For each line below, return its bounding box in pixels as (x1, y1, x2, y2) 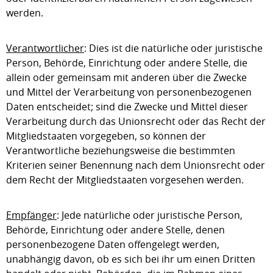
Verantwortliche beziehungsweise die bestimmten (6, 144, 235, 157)
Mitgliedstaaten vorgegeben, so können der (6, 129, 206, 143)
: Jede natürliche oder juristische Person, (57, 208, 243, 222)
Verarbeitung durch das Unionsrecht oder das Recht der (6, 115, 266, 128)
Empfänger (6, 208, 57, 222)
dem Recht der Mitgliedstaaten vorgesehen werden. (6, 173, 244, 186)
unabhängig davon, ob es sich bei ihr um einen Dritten (6, 252, 255, 266)
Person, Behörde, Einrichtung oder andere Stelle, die (6, 56, 247, 69)
